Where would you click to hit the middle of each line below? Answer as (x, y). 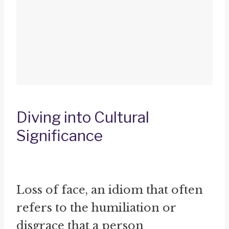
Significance (60, 136)
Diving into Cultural (83, 117)
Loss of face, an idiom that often (110, 190)
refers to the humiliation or (96, 208)
